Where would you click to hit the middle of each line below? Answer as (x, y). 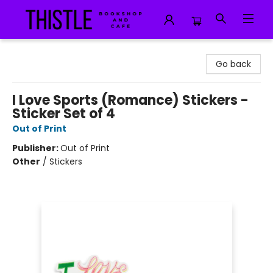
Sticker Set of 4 (64, 114)
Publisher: (36, 148)
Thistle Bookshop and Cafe (66, 51)
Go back (233, 64)
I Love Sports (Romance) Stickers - (130, 100)
